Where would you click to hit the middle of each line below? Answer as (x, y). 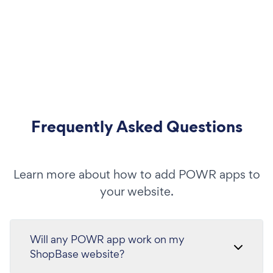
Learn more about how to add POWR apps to (136, 175)
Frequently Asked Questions (136, 127)
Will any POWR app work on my (107, 239)
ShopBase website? (77, 254)
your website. (136, 192)
